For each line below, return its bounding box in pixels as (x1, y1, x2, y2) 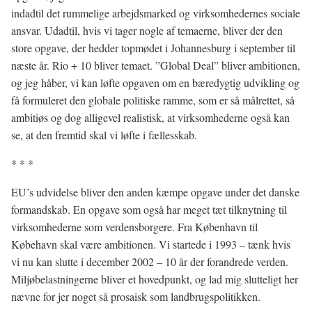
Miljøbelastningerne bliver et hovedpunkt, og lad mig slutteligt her (11, 272, 298, 286)
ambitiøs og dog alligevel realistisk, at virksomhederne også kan (11, 110, 290, 125)
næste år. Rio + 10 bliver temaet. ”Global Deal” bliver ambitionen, (11, 58, 300, 72)
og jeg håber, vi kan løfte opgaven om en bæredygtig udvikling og (11, 75, 299, 90)
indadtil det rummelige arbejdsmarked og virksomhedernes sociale (11, 6, 300, 20)
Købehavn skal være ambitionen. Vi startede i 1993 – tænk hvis (11, 237, 290, 251)
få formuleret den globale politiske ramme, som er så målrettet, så (11, 93, 295, 107)
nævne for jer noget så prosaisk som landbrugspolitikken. (11, 289, 260, 304)
